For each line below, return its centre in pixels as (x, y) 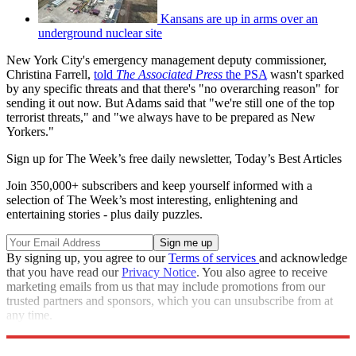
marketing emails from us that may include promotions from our (166, 286)
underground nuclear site (100, 33)
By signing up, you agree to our (87, 257)
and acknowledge (303, 257)
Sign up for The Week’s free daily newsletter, (121, 158)
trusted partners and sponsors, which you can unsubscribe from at (170, 300)
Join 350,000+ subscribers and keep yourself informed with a (159, 185)
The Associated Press (169, 74)
